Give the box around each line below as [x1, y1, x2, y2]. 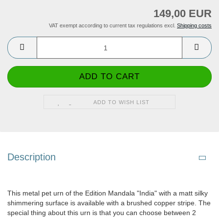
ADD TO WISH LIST [93, 99, 150, 106]
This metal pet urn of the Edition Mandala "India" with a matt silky [7, 189, 208, 197]
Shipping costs [177, 22, 212, 29]
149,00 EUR [153, 7, 212, 20]
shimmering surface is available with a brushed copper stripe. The [7, 199, 211, 207]
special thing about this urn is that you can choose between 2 [7, 209, 196, 217]
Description [7, 152, 56, 163]
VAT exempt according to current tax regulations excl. [49, 22, 177, 29]
